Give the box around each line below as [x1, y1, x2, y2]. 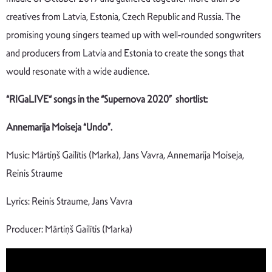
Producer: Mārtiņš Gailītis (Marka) [6, 222, 132, 236]
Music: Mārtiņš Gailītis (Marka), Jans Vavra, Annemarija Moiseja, [6, 148, 244, 161]
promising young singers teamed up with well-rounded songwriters [6, 28, 261, 41]
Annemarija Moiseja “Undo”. [6, 120, 112, 134]
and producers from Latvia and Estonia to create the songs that [6, 46, 244, 59]
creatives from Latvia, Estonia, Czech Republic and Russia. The [6, 10, 240, 23]
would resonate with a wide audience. [6, 64, 149, 78]
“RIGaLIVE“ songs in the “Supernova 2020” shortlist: [6, 92, 208, 106]
